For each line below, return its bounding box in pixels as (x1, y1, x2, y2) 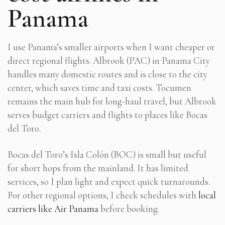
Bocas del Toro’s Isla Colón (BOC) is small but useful (8, 148, 206, 160)
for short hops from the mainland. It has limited (8, 162, 188, 174)
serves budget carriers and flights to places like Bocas (8, 108, 207, 121)
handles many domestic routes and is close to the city (8, 68, 207, 80)
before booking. (98, 202, 159, 214)
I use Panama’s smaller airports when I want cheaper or (8, 41, 215, 53)
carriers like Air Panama (8, 202, 98, 214)
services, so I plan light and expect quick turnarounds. (8, 175, 210, 187)
